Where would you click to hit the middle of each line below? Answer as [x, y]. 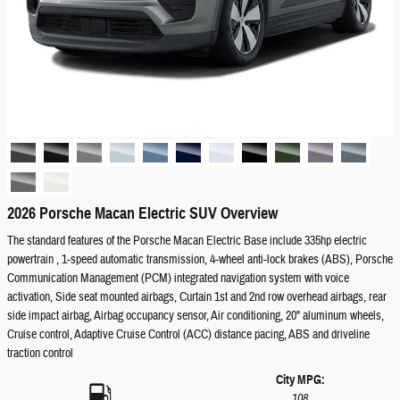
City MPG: [300, 380]
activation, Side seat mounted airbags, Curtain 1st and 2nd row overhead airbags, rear [197, 297]
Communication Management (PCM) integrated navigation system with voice [178, 279]
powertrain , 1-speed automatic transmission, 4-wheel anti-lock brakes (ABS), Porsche [200, 260]
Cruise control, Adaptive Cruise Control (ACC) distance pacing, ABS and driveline [188, 335]
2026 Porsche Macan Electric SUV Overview [142, 213]
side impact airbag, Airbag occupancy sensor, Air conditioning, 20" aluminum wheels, [196, 316]
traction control [40, 354]
